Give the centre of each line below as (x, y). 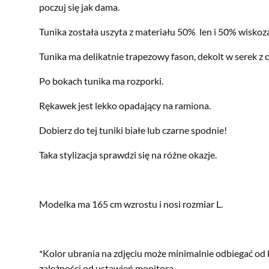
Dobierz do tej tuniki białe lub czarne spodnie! (133, 130)
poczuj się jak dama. (79, 7)
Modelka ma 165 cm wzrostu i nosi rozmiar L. (131, 204)
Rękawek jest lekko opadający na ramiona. (125, 106)
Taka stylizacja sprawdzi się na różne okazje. (128, 155)
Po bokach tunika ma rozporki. (101, 81)
